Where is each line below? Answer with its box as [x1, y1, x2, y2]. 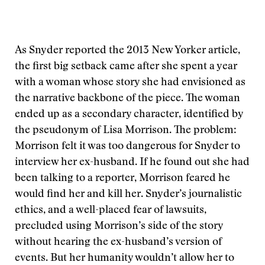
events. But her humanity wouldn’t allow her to [15, 253, 234, 264]
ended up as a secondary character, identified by [15, 109, 243, 120]
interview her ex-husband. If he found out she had [15, 157, 250, 168]
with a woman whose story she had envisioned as [15, 77, 245, 88]
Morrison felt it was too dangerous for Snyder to [15, 141, 240, 152]
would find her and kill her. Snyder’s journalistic [15, 189, 242, 200]
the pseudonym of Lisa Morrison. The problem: [15, 125, 237, 136]
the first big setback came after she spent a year [15, 62, 237, 72]
